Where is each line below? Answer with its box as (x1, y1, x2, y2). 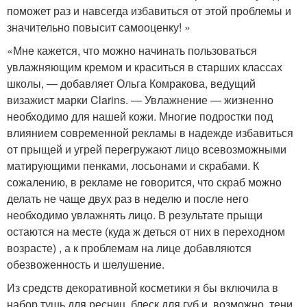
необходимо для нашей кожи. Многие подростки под (7, 108, 273, 124)
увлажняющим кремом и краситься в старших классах (7, 59, 282, 75)
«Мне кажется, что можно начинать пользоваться (7, 42, 257, 58)
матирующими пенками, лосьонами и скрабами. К (7, 158, 259, 173)
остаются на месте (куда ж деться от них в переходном (7, 223, 285, 239)
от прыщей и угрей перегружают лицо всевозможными (7, 141, 286, 157)
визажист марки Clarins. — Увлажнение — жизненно (7, 92, 273, 108)
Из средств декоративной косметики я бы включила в (7, 280, 278, 295)
